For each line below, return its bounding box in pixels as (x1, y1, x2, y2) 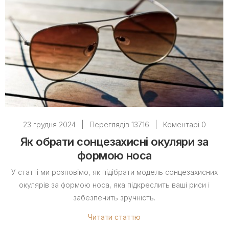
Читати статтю (88, 213, 141, 222)
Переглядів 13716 (89, 120, 149, 129)
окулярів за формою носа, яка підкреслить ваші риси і (19, 180, 210, 190)
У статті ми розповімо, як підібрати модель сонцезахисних (11, 168, 218, 177)
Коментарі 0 (163, 120, 206, 129)
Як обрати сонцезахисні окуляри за (20, 135, 209, 149)
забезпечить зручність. (73, 193, 156, 202)
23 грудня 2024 (22, 120, 76, 129)
